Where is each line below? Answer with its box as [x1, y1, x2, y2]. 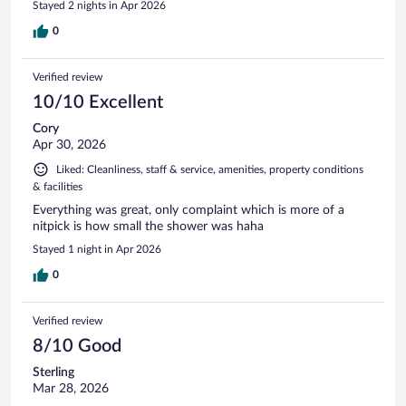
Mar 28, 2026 [33, 382, 109, 396]
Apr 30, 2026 [33, 139, 106, 152]
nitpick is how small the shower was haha [33, 220, 264, 234]
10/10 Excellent [33, 93, 163, 112]
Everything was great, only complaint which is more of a [33, 204, 344, 217]
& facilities [33, 181, 82, 193]
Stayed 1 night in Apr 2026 [33, 244, 161, 256]
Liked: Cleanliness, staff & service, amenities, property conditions [56, 164, 363, 176]
